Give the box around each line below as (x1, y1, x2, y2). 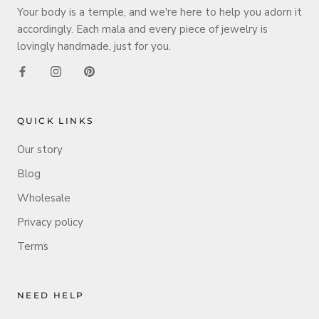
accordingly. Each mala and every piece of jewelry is (17, 21, 268, 36)
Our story (17, 142, 63, 157)
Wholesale (17, 190, 70, 205)
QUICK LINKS (17, 115, 94, 126)
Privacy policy (17, 214, 83, 229)
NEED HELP (17, 289, 85, 300)
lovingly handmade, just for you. (17, 38, 171, 53)
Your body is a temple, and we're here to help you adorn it (17, 4, 302, 19)
